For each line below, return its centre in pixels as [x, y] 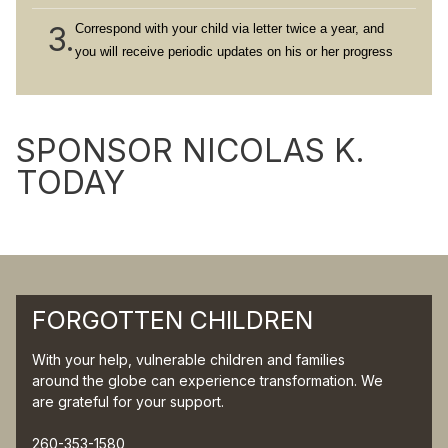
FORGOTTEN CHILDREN [172, 320]
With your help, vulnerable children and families [188, 359]
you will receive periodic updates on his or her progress [234, 51]
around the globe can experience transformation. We [207, 380]
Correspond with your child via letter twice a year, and [229, 28]
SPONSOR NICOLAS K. [190, 150]
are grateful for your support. [128, 401]
